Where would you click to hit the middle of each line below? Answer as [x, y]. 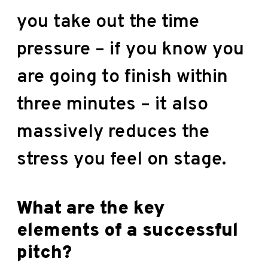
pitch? [44, 253]
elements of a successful [127, 231]
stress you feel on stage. [121, 160]
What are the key [91, 209]
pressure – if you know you [130, 50]
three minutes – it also [112, 105]
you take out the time [108, 22]
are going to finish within [122, 77]
